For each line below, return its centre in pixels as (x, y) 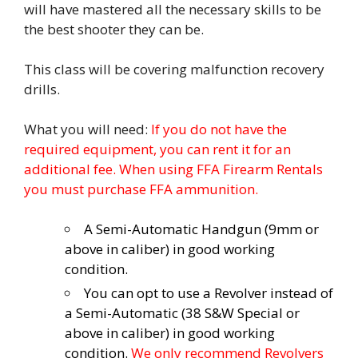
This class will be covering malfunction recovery (174, 69)
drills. (42, 89)
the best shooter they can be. (114, 29)
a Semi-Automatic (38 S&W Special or (182, 312)
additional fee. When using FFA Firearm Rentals (173, 169)
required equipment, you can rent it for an (157, 149)
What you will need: (88, 129)
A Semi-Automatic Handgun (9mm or (201, 229)
